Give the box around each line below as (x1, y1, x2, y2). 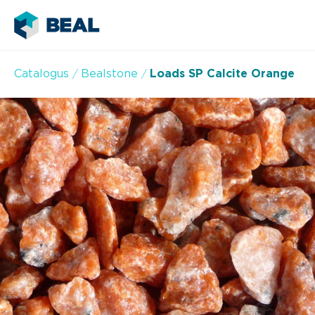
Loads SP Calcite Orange (150, 68, 295, 79)
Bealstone (81, 68, 138, 79)
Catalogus (14, 68, 69, 79)
